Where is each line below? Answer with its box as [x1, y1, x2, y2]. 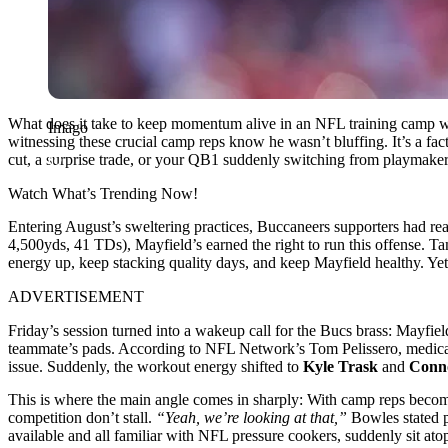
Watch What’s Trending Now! [8, 184, 198, 202]
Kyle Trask [303, 357, 378, 375]
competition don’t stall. [8, 408, 156, 426]
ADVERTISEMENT [8, 287, 144, 305]
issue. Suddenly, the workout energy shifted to [8, 357, 303, 375]
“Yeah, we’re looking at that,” [156, 408, 347, 426]
